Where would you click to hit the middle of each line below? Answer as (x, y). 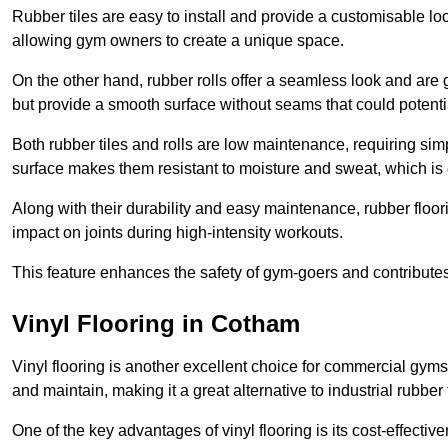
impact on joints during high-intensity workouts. (177, 233)
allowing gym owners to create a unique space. (178, 41)
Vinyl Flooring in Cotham (156, 324)
